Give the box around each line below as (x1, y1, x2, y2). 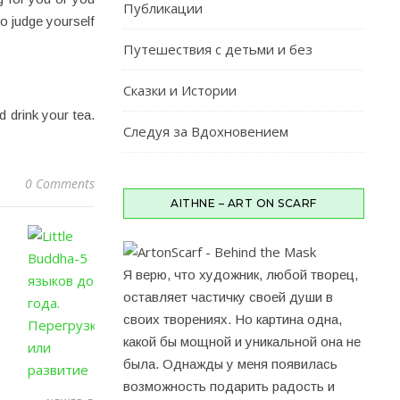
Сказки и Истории (123, 81, 237, 99)
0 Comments (25, 175, 95, 192)
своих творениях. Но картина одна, (123, 312, 342, 327)
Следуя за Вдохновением (123, 122, 288, 140)
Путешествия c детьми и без (123, 40, 312, 58)
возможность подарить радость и (123, 379, 335, 394)
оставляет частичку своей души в (123, 289, 333, 304)
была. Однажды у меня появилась (123, 356, 337, 371)
